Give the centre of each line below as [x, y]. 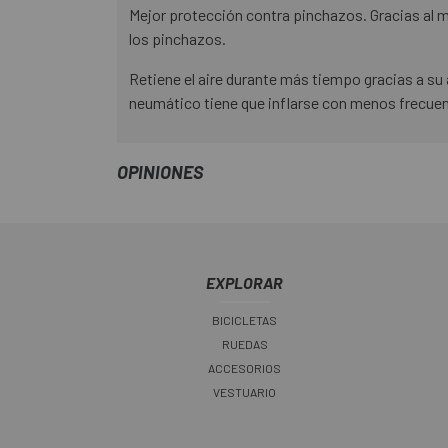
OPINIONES [160, 172]
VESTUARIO [244, 392]
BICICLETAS [244, 320]
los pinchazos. [177, 39]
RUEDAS [244, 344]
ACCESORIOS [244, 368]
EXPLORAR [244, 283]
